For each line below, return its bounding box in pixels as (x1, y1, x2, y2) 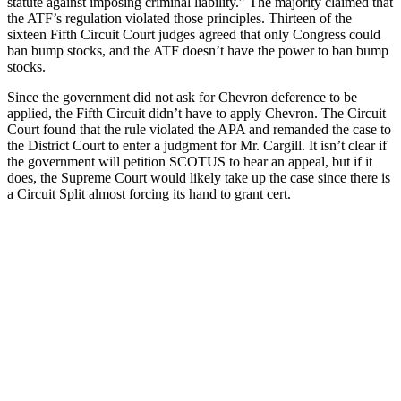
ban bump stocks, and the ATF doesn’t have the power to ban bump (7, 42, 388, 58)
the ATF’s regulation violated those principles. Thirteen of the (7, 10, 352, 26)
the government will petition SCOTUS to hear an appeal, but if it (7, 153, 372, 169)
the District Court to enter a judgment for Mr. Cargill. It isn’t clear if (7, 137, 387, 153)
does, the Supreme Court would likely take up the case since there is (7, 169, 390, 185)
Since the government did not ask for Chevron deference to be (7, 89, 357, 105)
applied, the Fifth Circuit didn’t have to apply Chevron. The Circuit (7, 105, 386, 121)
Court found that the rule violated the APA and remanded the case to (7, 121, 391, 137)
